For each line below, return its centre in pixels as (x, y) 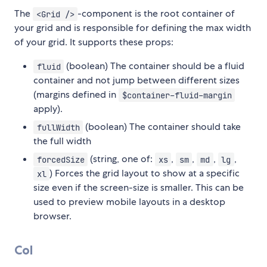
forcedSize (60, 159)
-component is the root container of (156, 14)
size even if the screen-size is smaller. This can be (139, 188)
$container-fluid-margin (177, 95)
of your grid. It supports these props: (94, 42)
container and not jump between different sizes (136, 80)
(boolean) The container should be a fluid (154, 66)
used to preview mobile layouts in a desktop (129, 202)
